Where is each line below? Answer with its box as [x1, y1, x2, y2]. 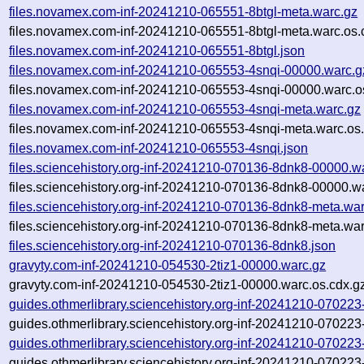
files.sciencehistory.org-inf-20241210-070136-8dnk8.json [9, 238, 336, 253]
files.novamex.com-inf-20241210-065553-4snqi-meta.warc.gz [9, 102, 362, 116]
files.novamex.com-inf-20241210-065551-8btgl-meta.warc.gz [9, 4, 358, 19]
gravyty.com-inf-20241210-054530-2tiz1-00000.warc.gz [9, 258, 327, 272]
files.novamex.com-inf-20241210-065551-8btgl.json [9, 43, 305, 58]
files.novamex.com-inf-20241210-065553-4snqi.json [9, 141, 309, 155]
